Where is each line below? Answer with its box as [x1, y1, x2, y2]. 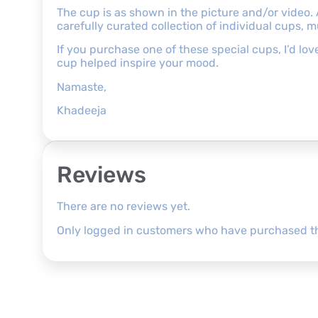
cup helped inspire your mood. [57, 56, 219, 70]
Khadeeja [57, 104, 106, 117]
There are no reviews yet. [57, 199, 190, 214]
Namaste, [57, 79, 106, 94]
